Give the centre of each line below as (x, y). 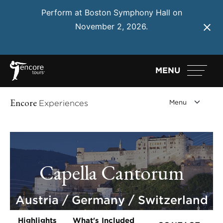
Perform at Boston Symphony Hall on (111, 13)
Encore (24, 103)
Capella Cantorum (111, 172)
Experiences (63, 103)
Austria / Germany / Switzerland (111, 200)
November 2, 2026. (111, 27)
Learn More (111, 41)
